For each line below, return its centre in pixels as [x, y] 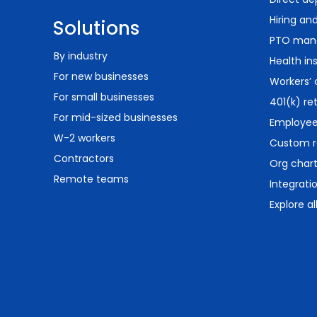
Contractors [84, 158]
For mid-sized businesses [116, 117]
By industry [81, 56]
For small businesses [104, 97]
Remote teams [91, 179]
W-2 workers [85, 138]
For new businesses [101, 76]
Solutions [96, 28]
